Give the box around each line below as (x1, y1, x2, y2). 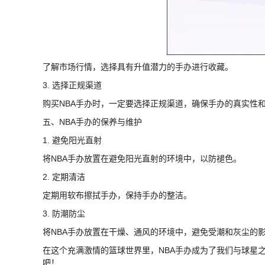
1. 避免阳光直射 (43, 135, 102, 145)
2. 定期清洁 (43, 172, 85, 182)
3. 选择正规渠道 (43, 80, 102, 90)
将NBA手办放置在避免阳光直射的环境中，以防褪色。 (43, 153, 241, 163)
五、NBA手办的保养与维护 (43, 117, 142, 127)
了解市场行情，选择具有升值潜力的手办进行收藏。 (43, 62, 233, 72)
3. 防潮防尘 (43, 208, 85, 218)
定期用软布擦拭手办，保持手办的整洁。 (43, 190, 192, 200)
